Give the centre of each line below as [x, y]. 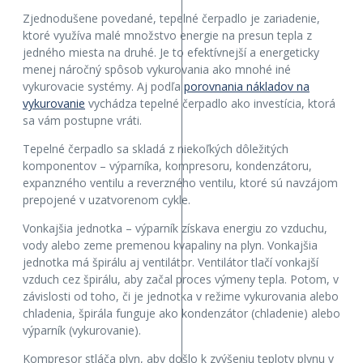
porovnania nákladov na [247, 86]
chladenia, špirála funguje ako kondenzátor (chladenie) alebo [181, 313]
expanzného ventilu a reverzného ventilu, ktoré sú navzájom [180, 182]
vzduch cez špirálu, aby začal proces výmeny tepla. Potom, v [181, 279]
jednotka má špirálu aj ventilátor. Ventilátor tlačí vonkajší [171, 262]
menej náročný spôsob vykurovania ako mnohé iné [157, 69]
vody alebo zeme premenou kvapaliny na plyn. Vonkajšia [170, 245]
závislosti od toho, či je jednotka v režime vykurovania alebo [181, 296]
